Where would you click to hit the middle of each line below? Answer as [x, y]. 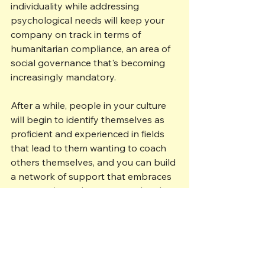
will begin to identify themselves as [89, 119]
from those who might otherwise [83, 204]
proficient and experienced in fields [89, 133]
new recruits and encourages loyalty [92, 190]
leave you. [33, 219]
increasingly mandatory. [66, 77]
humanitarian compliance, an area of [92, 48]
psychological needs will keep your [89, 20]
